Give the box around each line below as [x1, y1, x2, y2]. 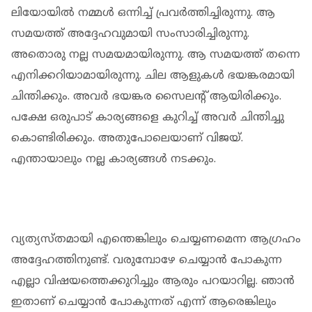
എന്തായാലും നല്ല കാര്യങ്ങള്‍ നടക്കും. [11, 152, 216, 166]
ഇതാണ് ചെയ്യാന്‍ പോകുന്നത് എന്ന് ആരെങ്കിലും [11, 295, 276, 309]
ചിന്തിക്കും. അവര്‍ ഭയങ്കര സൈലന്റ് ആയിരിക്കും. [11, 89, 281, 104]
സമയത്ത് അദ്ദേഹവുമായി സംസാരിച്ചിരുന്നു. [11, 26, 249, 41]
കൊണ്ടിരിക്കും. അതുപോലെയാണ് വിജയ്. [11, 131, 243, 146]
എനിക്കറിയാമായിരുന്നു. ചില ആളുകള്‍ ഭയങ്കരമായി [11, 68, 295, 83]
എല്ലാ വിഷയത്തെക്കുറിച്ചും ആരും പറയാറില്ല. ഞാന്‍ [11, 274, 295, 288]
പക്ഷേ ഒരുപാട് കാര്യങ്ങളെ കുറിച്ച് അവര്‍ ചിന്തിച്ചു [11, 110, 284, 125]
